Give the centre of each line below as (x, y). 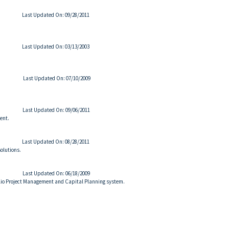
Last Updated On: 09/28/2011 (56, 15)
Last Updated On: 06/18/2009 (56, 173)
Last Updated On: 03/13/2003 (56, 47)
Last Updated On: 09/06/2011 (56, 110)
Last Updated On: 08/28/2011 (56, 142)
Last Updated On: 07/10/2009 (57, 78)
